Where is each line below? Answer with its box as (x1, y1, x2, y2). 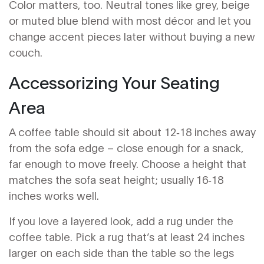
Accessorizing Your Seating (9, 71, 220, 93)
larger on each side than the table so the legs (9, 245, 234, 259)
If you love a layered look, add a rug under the (9, 213, 233, 227)
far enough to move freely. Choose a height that (9, 156, 246, 170)
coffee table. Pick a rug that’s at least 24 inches (9, 229, 245, 243)
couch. (9, 45, 42, 59)
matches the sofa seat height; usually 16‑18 (9, 172, 223, 186)
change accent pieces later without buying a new (9, 29, 255, 43)
